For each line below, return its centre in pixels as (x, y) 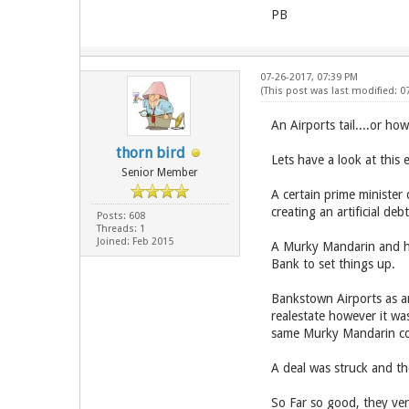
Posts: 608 (121, 216)
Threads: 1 (121, 229)
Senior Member (160, 173)
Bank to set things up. (333, 264)
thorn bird (151, 153)
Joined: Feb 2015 (135, 241)
